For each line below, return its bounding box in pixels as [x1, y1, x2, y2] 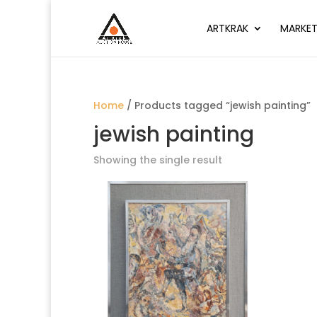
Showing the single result [93, 153, 222, 167]
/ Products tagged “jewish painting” [124, 98, 311, 113]
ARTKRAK [206, 21, 248, 35]
